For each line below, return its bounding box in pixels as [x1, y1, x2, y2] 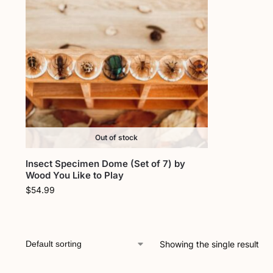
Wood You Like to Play [25, 169, 124, 181]
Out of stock [95, 132, 138, 142]
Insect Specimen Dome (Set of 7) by [25, 157, 185, 169]
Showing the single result [159, 238, 259, 249]
